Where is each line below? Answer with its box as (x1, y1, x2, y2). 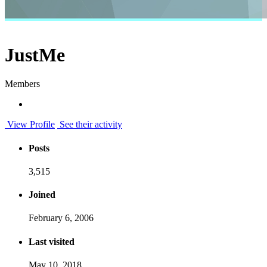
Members (5, 79, 40, 89)
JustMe (5, 44, 65, 66)
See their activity (57, 119, 122, 130)
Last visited (29, 236, 74, 247)
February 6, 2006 (29, 213, 94, 223)
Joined (29, 190, 55, 200)
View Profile (5, 119, 55, 130)
